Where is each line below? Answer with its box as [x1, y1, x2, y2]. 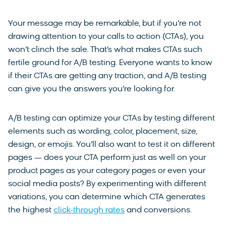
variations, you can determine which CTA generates [8, 193, 205, 202]
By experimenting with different [86, 180, 206, 189]
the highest [8, 206, 53, 215]
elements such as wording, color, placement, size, [8, 128, 197, 136]
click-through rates [53, 206, 125, 215]
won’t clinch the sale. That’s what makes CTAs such [8, 46, 202, 54]
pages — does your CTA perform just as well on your [8, 154, 206, 162]
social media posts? [8, 180, 84, 189]
